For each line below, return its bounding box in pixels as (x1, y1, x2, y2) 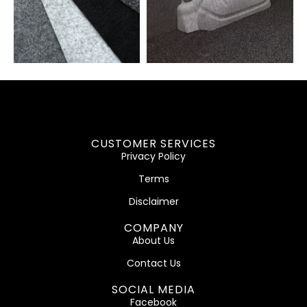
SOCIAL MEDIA (112, 281, 195, 297)
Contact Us (126, 256, 181, 270)
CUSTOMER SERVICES (91, 135, 216, 151)
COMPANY (123, 219, 184, 236)
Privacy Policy (121, 149, 186, 163)
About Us (132, 233, 175, 247)
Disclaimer (128, 194, 179, 208)
